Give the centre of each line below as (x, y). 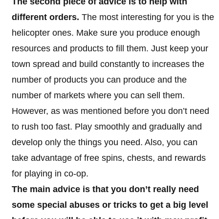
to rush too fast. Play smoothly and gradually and (107, 126)
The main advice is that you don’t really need (105, 189)
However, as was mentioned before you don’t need (110, 111)
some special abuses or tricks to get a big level (110, 205)
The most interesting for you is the (147, 17)
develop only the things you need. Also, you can (105, 142)
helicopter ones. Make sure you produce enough (106, 33)
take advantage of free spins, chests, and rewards (109, 158)
